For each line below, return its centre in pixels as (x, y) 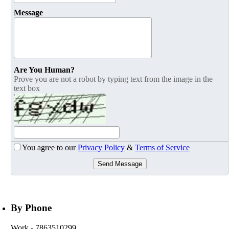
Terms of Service (162, 148)
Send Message (120, 164)
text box (27, 88)
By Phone (31, 208)
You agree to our (50, 148)
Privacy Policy (101, 148)
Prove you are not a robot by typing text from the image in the (113, 79)
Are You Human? (44, 70)
